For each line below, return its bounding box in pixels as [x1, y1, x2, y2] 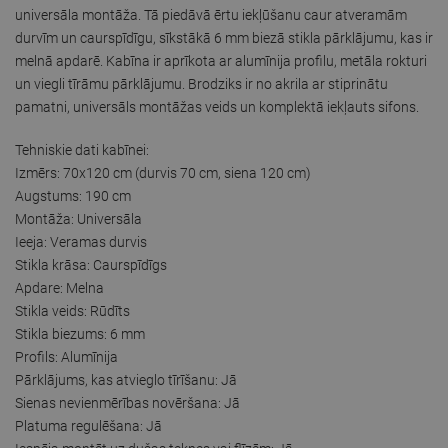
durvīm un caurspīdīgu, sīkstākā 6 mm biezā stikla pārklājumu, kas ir [15, 29, 433, 46]
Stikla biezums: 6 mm [15, 325, 145, 342]
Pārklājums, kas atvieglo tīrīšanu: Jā [15, 371, 237, 388]
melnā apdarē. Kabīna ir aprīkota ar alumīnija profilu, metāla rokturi [15, 52, 427, 69]
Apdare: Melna [15, 279, 104, 296]
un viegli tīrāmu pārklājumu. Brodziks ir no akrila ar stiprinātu [15, 75, 388, 92]
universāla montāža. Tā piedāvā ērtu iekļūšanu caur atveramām [15, 6, 407, 23]
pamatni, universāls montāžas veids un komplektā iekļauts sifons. [15, 98, 419, 115]
